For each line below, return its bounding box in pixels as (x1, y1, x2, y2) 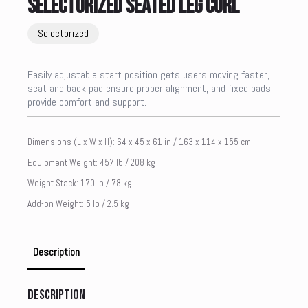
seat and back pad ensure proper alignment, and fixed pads (27, 81, 271, 96)
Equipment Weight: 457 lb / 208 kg (27, 157, 155, 168)
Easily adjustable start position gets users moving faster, (27, 67, 269, 82)
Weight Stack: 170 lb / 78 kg (27, 177, 132, 189)
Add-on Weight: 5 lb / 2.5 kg (27, 198, 129, 210)
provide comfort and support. (27, 95, 146, 109)
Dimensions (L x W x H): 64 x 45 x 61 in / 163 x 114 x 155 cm (27, 136, 251, 148)
